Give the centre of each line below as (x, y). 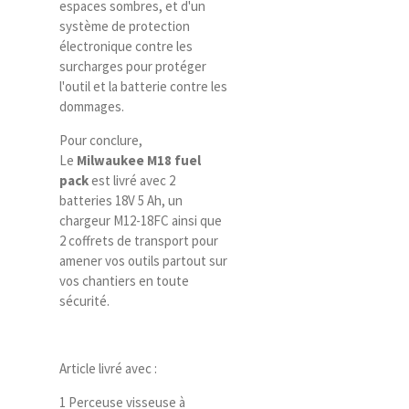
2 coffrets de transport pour (139, 241)
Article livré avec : (108, 368)
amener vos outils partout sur (143, 261)
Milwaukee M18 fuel (139, 160)
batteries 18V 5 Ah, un (121, 200)
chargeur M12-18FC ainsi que (141, 220)
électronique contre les (126, 46)
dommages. (92, 106)
